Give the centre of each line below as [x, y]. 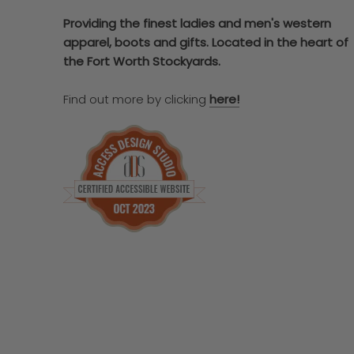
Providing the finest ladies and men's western [197, 23]
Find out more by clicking [136, 99]
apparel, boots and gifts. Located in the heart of [206, 42]
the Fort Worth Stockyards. [143, 61]
